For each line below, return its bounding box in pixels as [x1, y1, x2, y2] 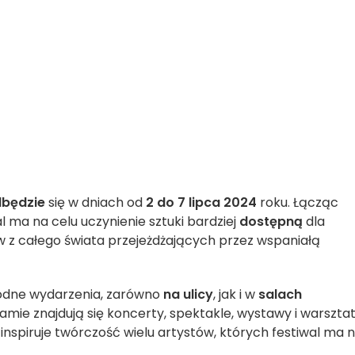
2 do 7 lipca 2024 [146, 193, 257, 212]
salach [258, 285, 302, 303]
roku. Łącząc [257, 193, 338, 212]
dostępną [239, 212, 303, 231]
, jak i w [213, 285, 258, 303]
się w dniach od [48, 193, 146, 212]
